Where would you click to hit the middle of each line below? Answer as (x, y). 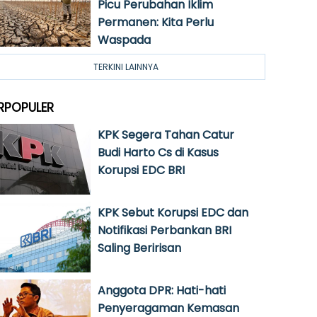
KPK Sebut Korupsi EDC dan (173, 213)
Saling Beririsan (139, 248)
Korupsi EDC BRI (141, 170)
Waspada (124, 40)
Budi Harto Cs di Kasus (158, 152)
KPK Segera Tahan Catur (166, 135)
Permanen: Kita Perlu (156, 22)
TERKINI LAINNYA (126, 67)
